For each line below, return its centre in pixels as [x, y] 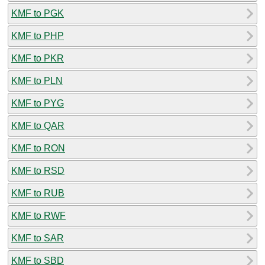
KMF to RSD [38, 170]
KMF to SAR [38, 238]
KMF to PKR [38, 58]
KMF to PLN [37, 80]
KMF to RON [38, 148]
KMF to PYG [38, 103]
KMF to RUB [38, 193]
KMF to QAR [38, 125]
